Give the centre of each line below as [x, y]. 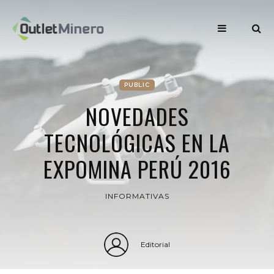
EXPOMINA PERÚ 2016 [137, 168]
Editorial [155, 244]
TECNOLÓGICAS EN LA [137, 142]
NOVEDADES [137, 116]
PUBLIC [137, 85]
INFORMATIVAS [137, 196]
